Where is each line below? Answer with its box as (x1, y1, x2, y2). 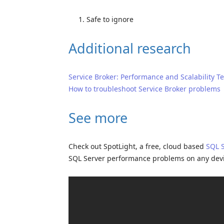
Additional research (68, 38, 191, 57)
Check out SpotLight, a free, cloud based (68, 141, 206, 151)
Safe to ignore (86, 14, 133, 24)
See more (68, 108, 127, 127)
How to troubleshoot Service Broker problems (68, 83, 220, 93)
